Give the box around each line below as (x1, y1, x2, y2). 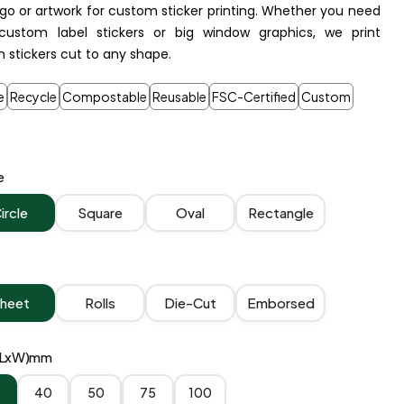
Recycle (10, 88, 58, 105)
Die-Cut (164, 294, 217, 311)
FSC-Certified (212, 88, 297, 105)
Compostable (62, 88, 148, 105)
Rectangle (247, 204, 314, 221)
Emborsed (246, 294, 315, 311)
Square (78, 204, 124, 221)
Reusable (152, 88, 207, 105)
